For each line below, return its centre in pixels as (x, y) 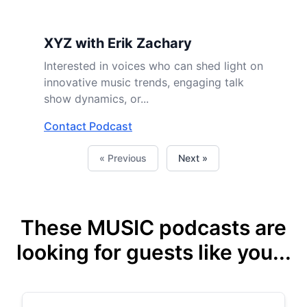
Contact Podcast (88, 126)
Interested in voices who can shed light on (153, 66)
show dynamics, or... (96, 99)
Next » (193, 158)
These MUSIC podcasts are (153, 228)
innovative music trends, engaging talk (144, 82)
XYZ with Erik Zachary (118, 43)
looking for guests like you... (153, 252)
